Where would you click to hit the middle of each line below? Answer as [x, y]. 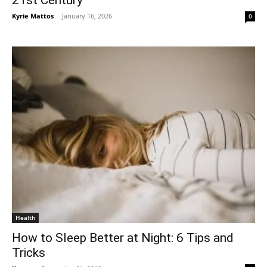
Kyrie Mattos [33, 15]
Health [25, 217]
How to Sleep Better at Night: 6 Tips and [123, 237]
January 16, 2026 [87, 15]
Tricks [29, 252]
